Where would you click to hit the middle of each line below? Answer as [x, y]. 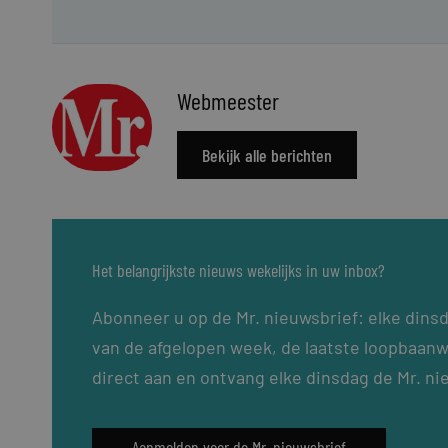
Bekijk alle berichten [267, 154]
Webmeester [228, 101]
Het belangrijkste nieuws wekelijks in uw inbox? [238, 269]
